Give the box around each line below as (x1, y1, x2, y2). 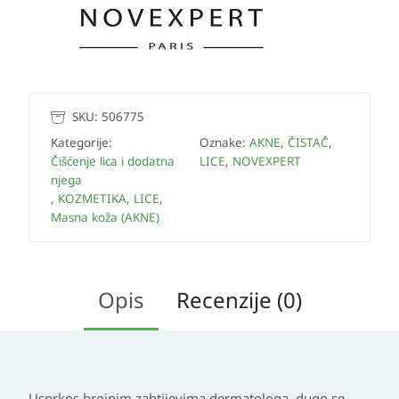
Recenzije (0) (175, 285, 302, 315)
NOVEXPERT (232, 153, 301, 170)
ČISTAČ (288, 134, 329, 151)
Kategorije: (51, 134, 112, 151)
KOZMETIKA (58, 191, 126, 208)
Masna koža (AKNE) (51, 209, 159, 226)
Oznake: (199, 134, 249, 151)
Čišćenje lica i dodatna (51, 153, 175, 170)
